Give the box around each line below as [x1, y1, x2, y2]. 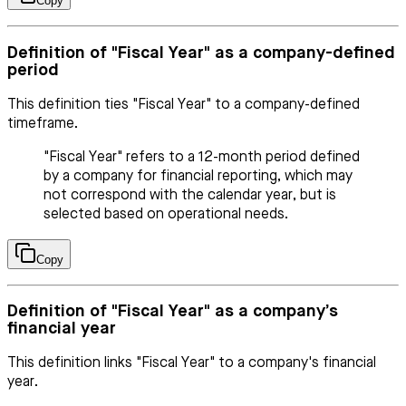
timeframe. [7, 116, 78, 131]
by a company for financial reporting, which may [43, 169, 353, 184]
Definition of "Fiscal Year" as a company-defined [7, 43, 395, 62]
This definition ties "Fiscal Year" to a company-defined [7, 97, 360, 112]
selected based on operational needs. [43, 207, 288, 222]
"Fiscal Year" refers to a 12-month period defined [43, 150, 360, 165]
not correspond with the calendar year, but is [43, 188, 336, 203]
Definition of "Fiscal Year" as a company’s [7, 303, 338, 321]
